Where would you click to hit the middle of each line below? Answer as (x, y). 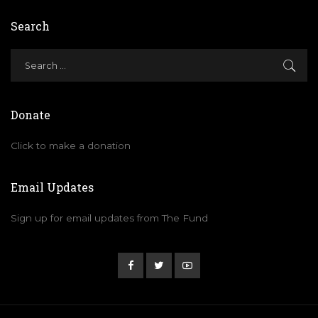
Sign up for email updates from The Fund (109, 218)
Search (30, 26)
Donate (31, 115)
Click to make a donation (71, 146)
